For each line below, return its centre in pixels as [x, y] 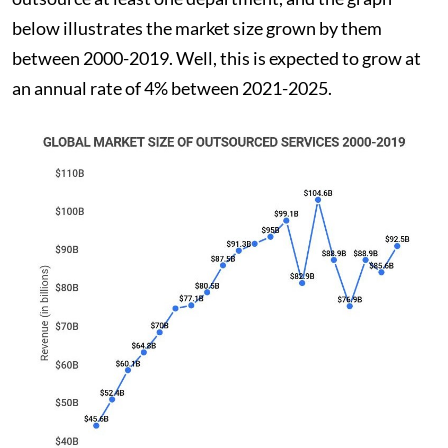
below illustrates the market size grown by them [197, 28]
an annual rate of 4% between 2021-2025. [173, 88]
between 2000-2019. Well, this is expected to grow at [216, 58]
